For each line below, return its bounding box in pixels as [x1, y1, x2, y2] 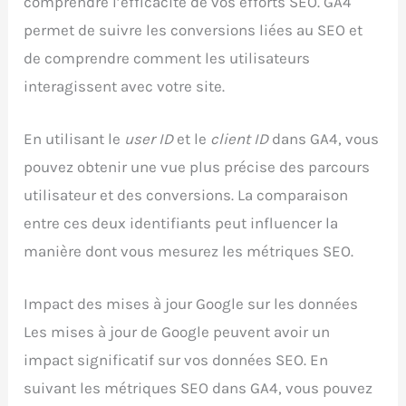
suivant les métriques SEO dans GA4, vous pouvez [24, 379, 373, 398]
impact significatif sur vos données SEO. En [24, 351, 329, 370]
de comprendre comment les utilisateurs [24, 49, 311, 67]
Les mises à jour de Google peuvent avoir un [24, 323, 331, 342]
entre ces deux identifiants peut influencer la [24, 214, 339, 233]
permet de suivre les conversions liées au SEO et [24, 21, 363, 39]
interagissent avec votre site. [24, 77, 226, 95]
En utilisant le [24, 130, 125, 149]
